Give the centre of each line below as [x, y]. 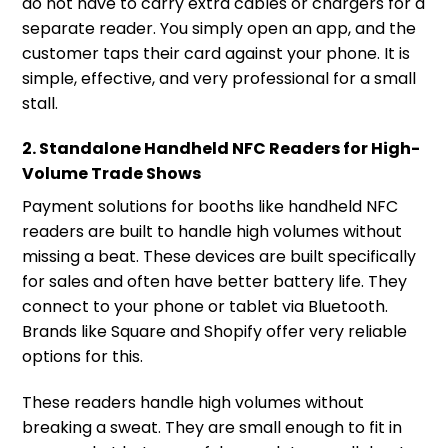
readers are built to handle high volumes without [212, 232]
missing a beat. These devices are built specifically [219, 257]
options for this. [82, 357]
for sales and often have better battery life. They [214, 282]
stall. [40, 103]
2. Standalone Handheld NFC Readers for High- [221, 149]
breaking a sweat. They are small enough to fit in [212, 428]
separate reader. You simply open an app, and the [219, 28]
